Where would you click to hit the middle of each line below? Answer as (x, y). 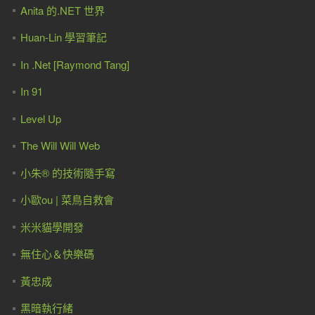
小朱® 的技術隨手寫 (67, 172)
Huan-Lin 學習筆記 (63, 37)
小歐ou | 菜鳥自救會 (67, 199)
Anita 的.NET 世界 (62, 10)
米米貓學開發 (52, 226)
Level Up (40, 118)
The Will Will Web (60, 145)
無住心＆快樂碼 (57, 253)
